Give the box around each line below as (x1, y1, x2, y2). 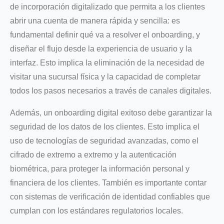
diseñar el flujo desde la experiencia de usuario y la (10, 44, 192, 53)
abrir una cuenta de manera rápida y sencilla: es (10, 16, 180, 25)
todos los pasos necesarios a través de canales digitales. (10, 86, 211, 95)
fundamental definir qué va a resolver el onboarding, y (10, 30, 200, 39)
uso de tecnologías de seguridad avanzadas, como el (10, 136, 198, 145)
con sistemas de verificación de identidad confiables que (10, 192, 210, 201)
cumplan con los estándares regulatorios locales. (10, 206, 183, 215)
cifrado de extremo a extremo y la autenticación (10, 150, 176, 159)
